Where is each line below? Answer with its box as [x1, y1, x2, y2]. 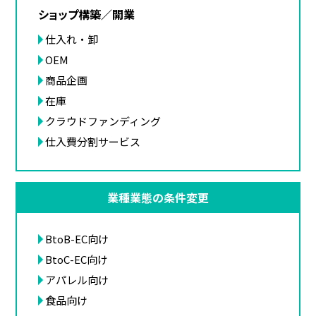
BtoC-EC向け [45, 252, 109, 267]
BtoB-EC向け [45, 231, 109, 246]
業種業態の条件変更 [107, 188, 209, 206]
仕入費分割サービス [45, 134, 141, 149]
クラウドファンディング [45, 114, 162, 128]
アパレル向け [45, 272, 109, 287]
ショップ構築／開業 [38, 6, 135, 23]
